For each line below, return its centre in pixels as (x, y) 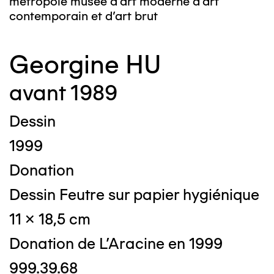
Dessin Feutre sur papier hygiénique (134, 194)
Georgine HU (85, 65)
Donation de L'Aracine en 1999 (116, 243)
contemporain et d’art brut (83, 16)
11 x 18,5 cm (50, 219)
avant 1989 (63, 93)
